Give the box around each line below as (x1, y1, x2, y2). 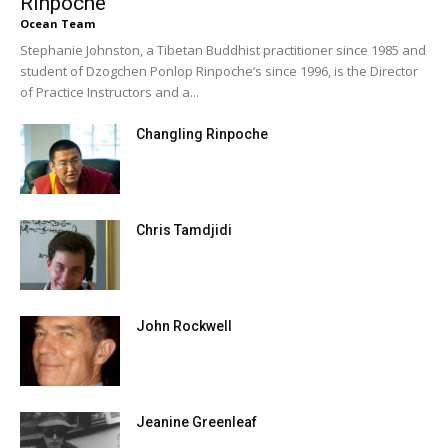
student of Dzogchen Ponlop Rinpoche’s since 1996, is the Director (20, 62, 418, 81)
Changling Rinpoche (136, 126, 268, 143)
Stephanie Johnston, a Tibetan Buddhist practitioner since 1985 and (20, 41, 426, 60)
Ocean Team (20, 16, 95, 32)
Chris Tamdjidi (136, 222, 232, 239)
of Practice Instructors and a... (20, 83, 199, 102)
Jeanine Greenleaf (136, 414, 257, 431)
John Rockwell (136, 318, 232, 335)
